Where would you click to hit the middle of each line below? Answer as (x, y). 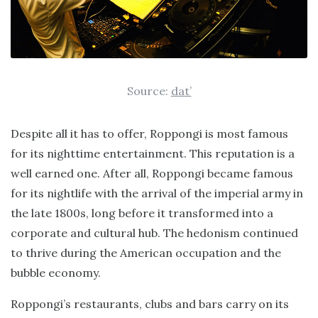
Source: (149, 91)
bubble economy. (56, 273)
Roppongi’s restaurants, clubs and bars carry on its (150, 304)
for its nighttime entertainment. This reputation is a (153, 153)
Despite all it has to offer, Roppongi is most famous (149, 133)
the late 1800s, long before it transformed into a (142, 213)
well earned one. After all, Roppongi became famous (152, 173)
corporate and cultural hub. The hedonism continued (154, 233)
